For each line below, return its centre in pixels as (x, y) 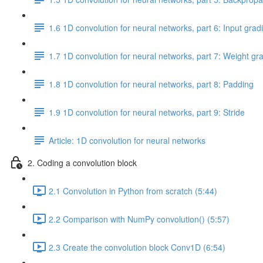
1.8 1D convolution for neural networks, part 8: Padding (151, 84)
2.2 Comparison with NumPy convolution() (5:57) (139, 219)
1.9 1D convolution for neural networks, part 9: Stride (147, 112)
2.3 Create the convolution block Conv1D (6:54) (137, 247)
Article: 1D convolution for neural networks (127, 140)
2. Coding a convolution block (82, 162)
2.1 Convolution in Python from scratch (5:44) (133, 190)
